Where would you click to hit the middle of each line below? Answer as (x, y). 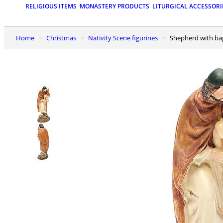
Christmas (63, 38)
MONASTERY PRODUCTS (114, 6)
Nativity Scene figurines (125, 38)
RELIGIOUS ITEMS (51, 6)
